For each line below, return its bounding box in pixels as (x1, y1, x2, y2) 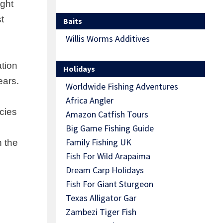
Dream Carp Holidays (66, 164, 144, 176)
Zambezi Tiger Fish (66, 206, 136, 218)
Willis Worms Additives (66, 33, 150, 45)
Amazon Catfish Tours (66, 109, 148, 120)
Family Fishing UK (66, 136, 131, 148)
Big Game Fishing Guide (66, 122, 154, 134)
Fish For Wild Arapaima (66, 150, 150, 162)
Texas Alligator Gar (66, 192, 136, 204)
